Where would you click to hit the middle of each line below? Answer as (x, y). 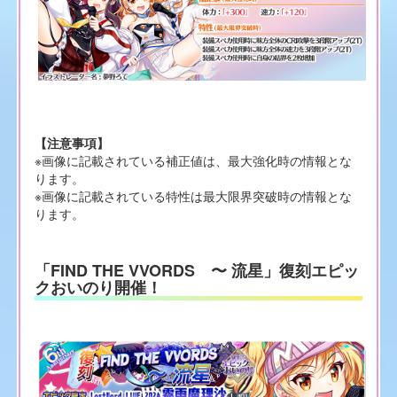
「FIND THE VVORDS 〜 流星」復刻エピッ (196, 271)
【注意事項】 (71, 142)
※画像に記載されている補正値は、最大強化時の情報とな (193, 160)
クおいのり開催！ (98, 288)
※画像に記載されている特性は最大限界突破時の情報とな (193, 195)
